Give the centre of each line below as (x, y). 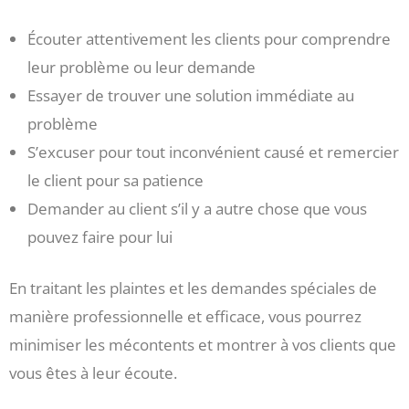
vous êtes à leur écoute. (93, 373)
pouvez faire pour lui (100, 236)
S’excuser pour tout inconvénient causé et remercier (213, 152)
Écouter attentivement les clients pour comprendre (209, 38)
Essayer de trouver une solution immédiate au (191, 95)
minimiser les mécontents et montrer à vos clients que (203, 345)
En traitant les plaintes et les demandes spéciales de (193, 288)
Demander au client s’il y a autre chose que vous (197, 208)
